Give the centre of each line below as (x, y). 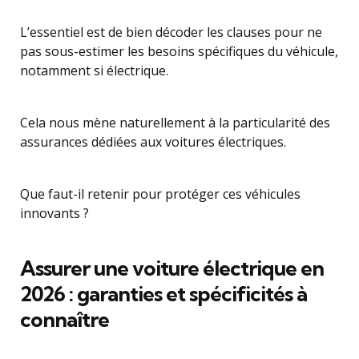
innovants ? (54, 213)
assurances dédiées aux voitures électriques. (153, 142)
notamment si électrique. (94, 71)
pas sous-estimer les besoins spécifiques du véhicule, (179, 51)
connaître (65, 319)
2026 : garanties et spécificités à (163, 294)
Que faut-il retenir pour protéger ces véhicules (160, 194)
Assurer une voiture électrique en (172, 268)
